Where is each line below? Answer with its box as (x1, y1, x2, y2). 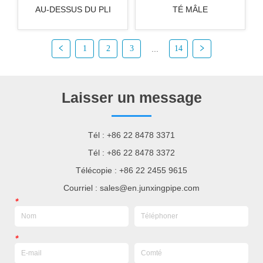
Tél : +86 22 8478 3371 (88, 130, 175, 140)
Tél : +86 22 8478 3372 (88, 147, 175, 157)
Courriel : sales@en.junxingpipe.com (63, 183, 200, 193)
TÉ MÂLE (172, 5, 208, 15)
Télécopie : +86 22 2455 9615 (76, 165, 187, 175)
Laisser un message (61, 89, 202, 106)
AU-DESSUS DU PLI (35, 5, 111, 15)
